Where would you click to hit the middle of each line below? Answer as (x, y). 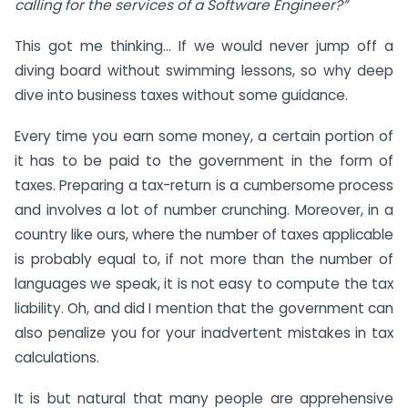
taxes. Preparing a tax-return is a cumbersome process (204, 185)
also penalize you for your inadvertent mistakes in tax (204, 332)
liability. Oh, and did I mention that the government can (204, 308)
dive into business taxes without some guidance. (181, 95)
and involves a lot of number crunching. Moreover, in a (204, 209)
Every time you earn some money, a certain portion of (204, 136)
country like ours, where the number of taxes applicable (204, 234)
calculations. (57, 357)
